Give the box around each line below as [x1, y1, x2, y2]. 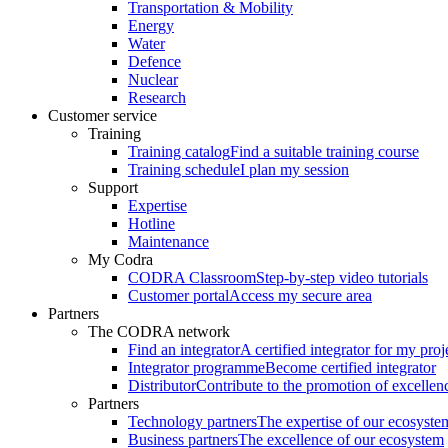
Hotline [128, 214, 175, 232]
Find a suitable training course [230, 142, 419, 160]
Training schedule [128, 160, 240, 178]
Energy [128, 16, 174, 34]
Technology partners [128, 412, 257, 430]
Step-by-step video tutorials [256, 268, 428, 286]
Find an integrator [128, 340, 240, 358]
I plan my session [240, 160, 349, 178]
